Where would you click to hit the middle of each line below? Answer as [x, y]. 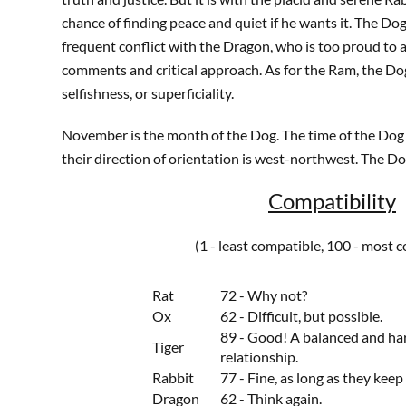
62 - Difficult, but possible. [301, 316]
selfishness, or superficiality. [147, 93]
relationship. [259, 357]
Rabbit [173, 377]
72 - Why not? [263, 295]
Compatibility [332, 201]
